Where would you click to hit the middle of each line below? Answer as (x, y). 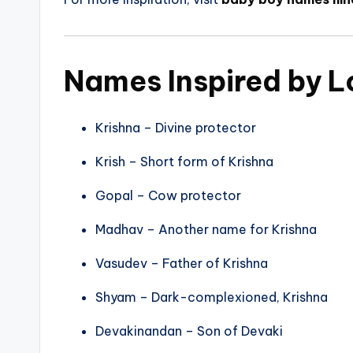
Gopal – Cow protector (168, 196)
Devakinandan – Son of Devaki (189, 331)
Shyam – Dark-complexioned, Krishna (212, 297)
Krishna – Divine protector (176, 128)
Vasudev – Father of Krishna (182, 264)
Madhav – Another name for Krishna (206, 230)
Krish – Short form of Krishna (184, 162)
